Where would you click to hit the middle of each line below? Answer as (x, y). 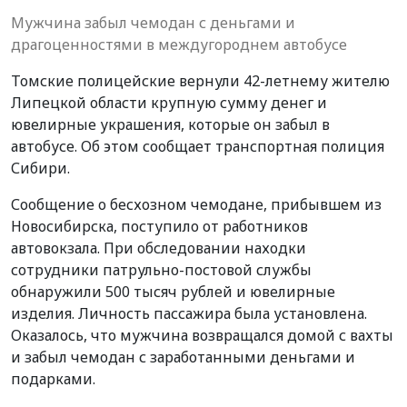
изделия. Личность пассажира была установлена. (189, 313)
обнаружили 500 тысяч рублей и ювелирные (173, 291)
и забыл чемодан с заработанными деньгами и (183, 357)
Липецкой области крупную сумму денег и (169, 102)
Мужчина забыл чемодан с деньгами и (153, 22)
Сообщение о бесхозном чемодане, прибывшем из (196, 204)
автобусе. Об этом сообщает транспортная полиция (198, 146)
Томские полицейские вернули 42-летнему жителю (200, 80)
